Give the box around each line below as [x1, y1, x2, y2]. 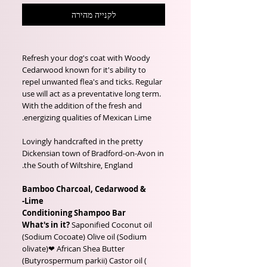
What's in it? [22, 219, 70, 230]
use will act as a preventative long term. [22, 88, 161, 99]
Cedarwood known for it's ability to [22, 64, 146, 75]
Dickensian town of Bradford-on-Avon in [22, 148, 164, 159]
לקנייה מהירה [71, 9, 116, 20]
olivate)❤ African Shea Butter [22, 243, 125, 254]
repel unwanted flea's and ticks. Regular [22, 76, 162, 87]
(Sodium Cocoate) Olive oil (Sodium [22, 231, 147, 242]
